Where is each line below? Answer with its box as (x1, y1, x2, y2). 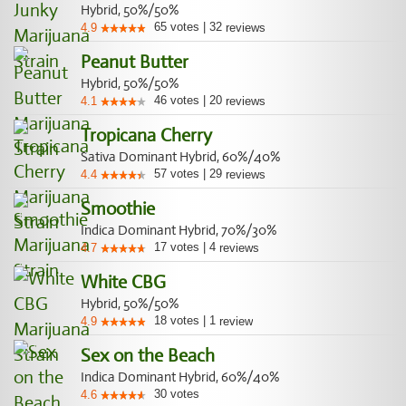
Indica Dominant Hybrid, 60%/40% (81, 369, 279, 385)
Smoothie (81, 198, 155, 220)
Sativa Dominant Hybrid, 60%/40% (81, 149, 280, 165)
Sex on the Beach (81, 344, 215, 367)
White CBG (81, 271, 166, 294)
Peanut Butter (81, 51, 188, 73)
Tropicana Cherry (81, 124, 212, 147)
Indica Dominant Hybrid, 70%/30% (81, 222, 276, 238)
